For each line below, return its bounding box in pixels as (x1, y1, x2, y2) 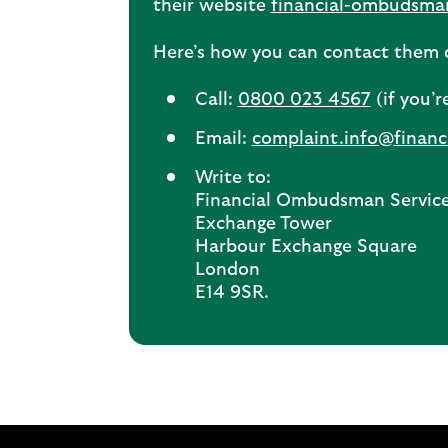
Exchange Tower (194, 215, 332, 233)
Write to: (194, 169, 271, 187)
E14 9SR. (194, 284, 269, 302)
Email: (194, 130, 252, 148)
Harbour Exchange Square (194, 238, 417, 256)
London (194, 261, 260, 279)
